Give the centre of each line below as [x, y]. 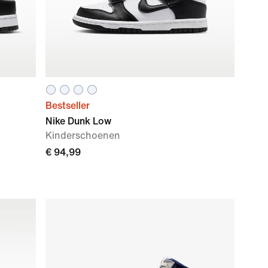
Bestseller [68, 106]
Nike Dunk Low [78, 121]
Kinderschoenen [83, 135]
